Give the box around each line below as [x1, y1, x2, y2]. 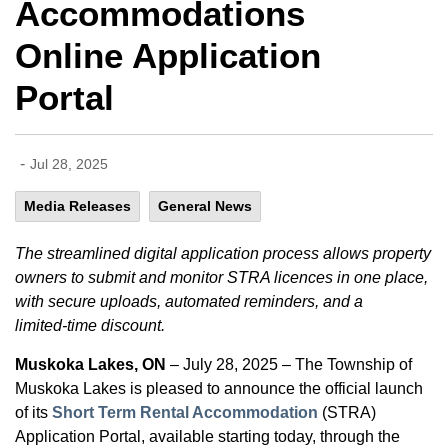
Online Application [15, 36, 321, 75]
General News [158, 198, 252, 214]
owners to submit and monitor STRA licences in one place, [15, 269, 428, 286]
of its [15, 404, 52, 421]
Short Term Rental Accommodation [52, 404, 318, 421]
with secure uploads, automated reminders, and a [15, 293, 363, 310]
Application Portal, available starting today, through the [15, 428, 400, 445]
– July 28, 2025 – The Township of [170, 356, 412, 373]
